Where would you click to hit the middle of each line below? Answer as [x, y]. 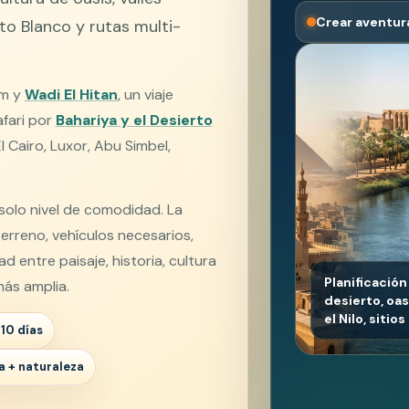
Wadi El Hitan [71, 94]
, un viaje [145, 94]
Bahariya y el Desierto [134, 120]
